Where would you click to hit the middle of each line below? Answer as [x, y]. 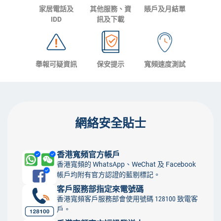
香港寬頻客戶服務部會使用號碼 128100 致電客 [127, 199]
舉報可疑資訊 [56, 64]
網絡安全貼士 [110, 123]
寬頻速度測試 [165, 64]
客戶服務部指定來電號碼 [100, 189]
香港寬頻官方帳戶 [88, 155]
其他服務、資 [110, 9]
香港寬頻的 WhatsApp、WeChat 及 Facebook [126, 164]
